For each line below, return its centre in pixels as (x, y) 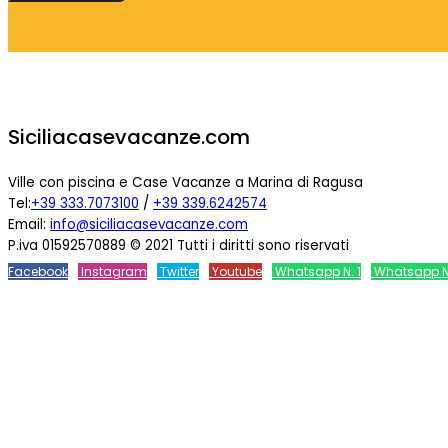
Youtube (235, 271)
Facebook (38, 271)
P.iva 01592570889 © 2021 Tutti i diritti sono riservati (178, 245)
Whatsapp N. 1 (316, 271)
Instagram (112, 271)
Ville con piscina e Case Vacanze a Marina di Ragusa (185, 182)
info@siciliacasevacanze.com (149, 224)
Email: (29, 224)
